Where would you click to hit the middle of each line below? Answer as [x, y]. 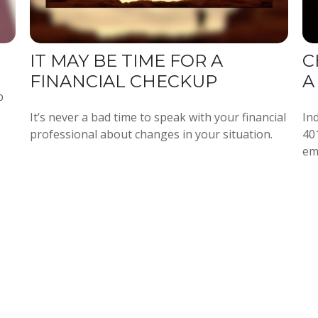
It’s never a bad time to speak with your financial [158, 117]
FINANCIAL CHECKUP [124, 81]
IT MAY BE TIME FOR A [127, 60]
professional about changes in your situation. [152, 134]
